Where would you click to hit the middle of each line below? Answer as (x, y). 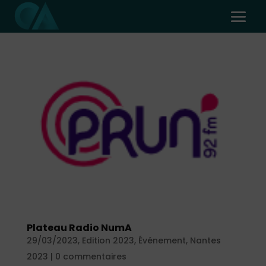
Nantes (205, 241)
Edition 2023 (108, 241)
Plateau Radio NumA (79, 228)
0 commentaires (91, 257)
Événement (162, 241)
